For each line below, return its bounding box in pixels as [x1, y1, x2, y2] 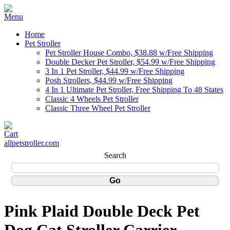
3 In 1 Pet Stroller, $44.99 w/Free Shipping [45, 67, 184, 75]
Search [104, 150, 126, 160]
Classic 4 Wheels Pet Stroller [45, 94, 139, 103]
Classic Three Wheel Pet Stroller [45, 104, 150, 112]
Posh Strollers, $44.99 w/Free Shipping [45, 76, 172, 85]
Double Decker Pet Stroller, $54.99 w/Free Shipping [45, 57, 215, 66]
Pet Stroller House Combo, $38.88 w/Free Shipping [45, 48, 213, 57]
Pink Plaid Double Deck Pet [4, 202, 200, 221]
